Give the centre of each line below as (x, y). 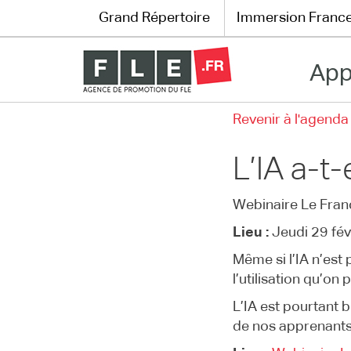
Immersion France (91, 132)
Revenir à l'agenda (291, 120)
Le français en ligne (95, 169)
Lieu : (252, 233)
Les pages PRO (80, 207)
